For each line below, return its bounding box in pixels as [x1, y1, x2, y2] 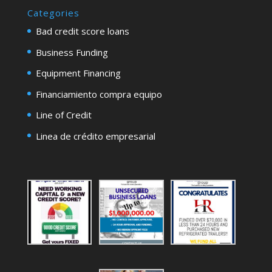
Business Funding [35, 46, 108, 58]
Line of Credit [35, 109, 92, 121]
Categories [27, 7, 80, 19]
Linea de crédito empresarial [35, 129, 155, 142]
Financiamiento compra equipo [35, 87, 162, 100]
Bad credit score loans [35, 25, 129, 38]
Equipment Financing [35, 67, 121, 80]
